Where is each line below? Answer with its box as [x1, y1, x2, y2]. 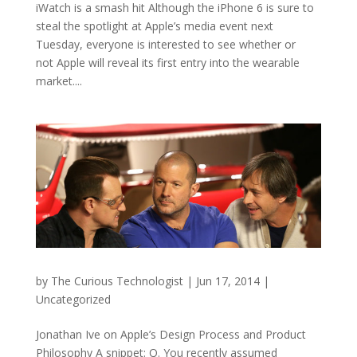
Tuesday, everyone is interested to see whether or [35, 37, 296, 52]
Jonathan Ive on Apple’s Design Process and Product [35, 327, 306, 342]
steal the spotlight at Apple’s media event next [35, 18, 273, 33]
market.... [35, 73, 82, 88]
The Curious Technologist [50, 273, 183, 288]
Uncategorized [35, 292, 111, 307]
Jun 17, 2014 [195, 273, 260, 288]
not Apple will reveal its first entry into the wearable [35, 55, 300, 70]
